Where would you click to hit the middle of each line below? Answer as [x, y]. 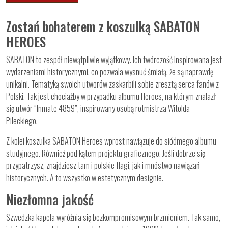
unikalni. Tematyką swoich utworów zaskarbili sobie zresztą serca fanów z [112, 84]
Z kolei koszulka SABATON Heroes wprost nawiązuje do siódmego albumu [111, 141]
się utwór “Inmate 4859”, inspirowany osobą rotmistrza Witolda [98, 108]
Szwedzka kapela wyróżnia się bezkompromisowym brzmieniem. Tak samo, [113, 217]
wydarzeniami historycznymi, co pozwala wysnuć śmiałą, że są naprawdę [110, 72]
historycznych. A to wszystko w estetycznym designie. [85, 177]
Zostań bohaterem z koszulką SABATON [103, 26]
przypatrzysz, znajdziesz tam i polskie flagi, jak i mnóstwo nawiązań [103, 165]
